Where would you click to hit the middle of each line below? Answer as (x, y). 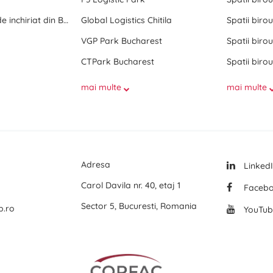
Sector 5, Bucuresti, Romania (139, 206)
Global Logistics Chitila (126, 20)
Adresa (95, 165)
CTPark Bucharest (117, 62)
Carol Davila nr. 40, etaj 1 (130, 185)
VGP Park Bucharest (121, 41)
